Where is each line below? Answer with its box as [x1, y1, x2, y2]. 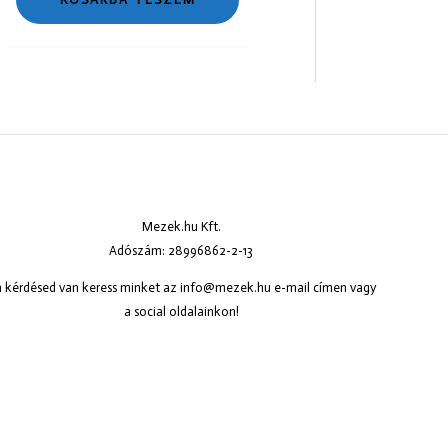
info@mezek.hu [180, 279, 271, 295]
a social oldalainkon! [123, 303, 239, 319]
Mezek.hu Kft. [141, 218, 221, 234]
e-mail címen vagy [271, 279, 376, 295]
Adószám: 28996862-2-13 [109, 242, 253, 258]
